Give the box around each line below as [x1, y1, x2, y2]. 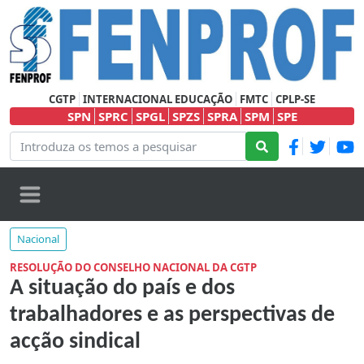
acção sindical [10, 331, 141, 354]
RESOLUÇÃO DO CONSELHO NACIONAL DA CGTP [10, 260, 257, 275]
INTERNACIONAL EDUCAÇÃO [83, 92, 232, 107]
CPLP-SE [275, 92, 315, 107]
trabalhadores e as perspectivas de [10, 304, 335, 327]
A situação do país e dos [10, 277, 235, 301]
